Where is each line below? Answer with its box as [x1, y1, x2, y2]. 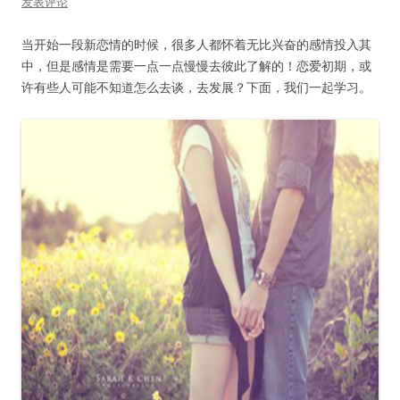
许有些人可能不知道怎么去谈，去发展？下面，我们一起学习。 [21, 79, 371, 96]
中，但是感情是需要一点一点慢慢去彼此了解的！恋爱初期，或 [21, 57, 371, 75]
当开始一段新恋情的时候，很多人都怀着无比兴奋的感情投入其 [21, 36, 371, 54]
